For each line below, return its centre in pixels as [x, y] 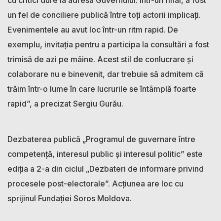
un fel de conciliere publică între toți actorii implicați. [104, 15]
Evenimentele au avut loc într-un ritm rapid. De [93, 29]
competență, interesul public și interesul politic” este [105, 154]
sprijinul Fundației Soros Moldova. [70, 198]
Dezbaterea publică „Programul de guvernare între [101, 139]
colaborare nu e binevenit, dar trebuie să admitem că [106, 74]
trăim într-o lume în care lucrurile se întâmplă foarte [102, 89]
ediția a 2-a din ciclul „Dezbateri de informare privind [106, 168]
